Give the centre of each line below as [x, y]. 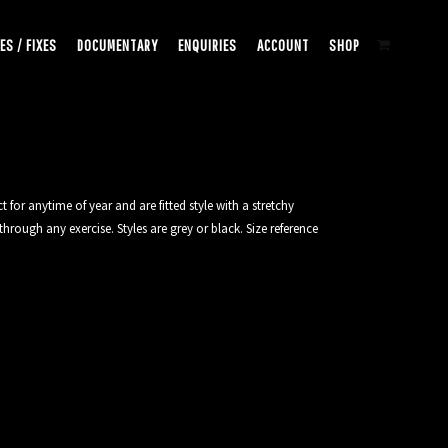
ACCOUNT [283, 45]
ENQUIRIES [207, 45]
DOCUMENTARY [117, 45]
